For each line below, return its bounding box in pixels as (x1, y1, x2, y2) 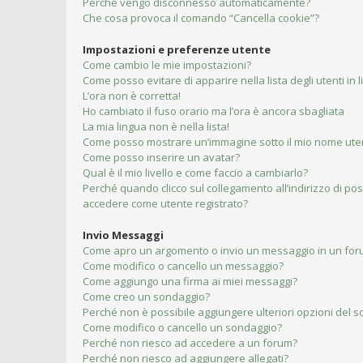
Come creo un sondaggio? (83, 289, 210, 304)
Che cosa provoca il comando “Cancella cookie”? (83, 11, 319, 25)
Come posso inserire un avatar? (83, 150, 240, 164)
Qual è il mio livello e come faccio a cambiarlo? (83, 165, 308, 180)
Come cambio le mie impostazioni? (83, 58, 251, 72)
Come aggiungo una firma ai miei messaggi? (83, 274, 297, 288)
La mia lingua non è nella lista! (83, 119, 229, 134)
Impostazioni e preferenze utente (83, 42, 271, 57)
